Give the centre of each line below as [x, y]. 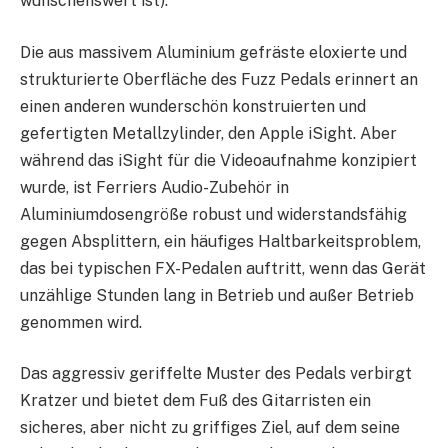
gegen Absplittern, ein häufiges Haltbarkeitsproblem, [220, 241]
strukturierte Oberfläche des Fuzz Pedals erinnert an [219, 79]
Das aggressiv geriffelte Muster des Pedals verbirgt [216, 374]
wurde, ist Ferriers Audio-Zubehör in [154, 187]
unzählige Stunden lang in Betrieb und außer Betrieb [217, 295]
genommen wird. [81, 322]
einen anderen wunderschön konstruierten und [193, 106]
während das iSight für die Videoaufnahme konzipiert [218, 160]
